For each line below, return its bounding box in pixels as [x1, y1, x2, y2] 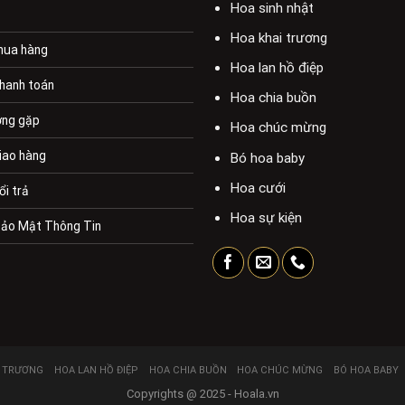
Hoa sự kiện [229, 209, 302, 226]
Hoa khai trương [229, 29, 327, 46]
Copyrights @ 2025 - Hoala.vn [126, 386, 279, 400]
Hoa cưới [229, 179, 286, 196]
